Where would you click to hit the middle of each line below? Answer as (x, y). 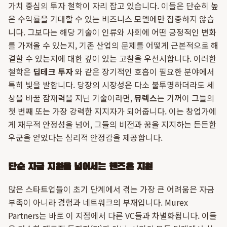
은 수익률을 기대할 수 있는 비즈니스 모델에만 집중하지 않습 (111, 19)
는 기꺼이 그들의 (186, 98)
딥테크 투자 (53, 71)
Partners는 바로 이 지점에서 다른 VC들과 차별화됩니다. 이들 (112, 215)
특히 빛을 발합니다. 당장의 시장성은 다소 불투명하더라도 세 (111, 85)
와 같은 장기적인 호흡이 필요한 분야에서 (144, 71)
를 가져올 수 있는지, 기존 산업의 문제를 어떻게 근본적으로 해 (113, 45)
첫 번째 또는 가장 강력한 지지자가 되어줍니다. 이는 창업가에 (112, 111)
